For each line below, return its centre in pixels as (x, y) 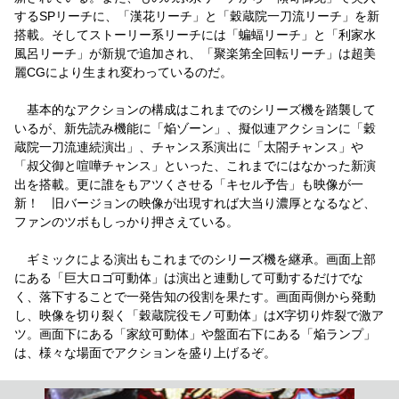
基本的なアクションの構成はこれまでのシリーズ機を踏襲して (195, 109)
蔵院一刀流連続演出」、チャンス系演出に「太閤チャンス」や (189, 147)
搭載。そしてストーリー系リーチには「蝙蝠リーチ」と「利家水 (195, 34)
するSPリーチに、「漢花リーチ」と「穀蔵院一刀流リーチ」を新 (197, 16)
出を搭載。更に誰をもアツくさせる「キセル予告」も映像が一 (189, 184)
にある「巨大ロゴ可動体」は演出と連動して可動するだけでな (189, 277)
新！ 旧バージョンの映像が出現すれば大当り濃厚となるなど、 (195, 203)
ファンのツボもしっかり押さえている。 (126, 221)
